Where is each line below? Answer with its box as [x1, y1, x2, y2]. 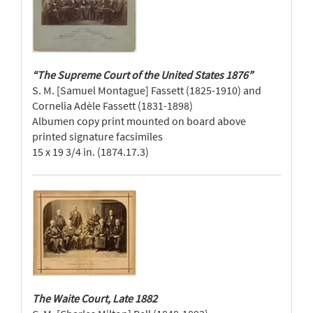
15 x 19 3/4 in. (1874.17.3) [32, 145, 149, 159]
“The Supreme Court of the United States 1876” [32, 68, 253, 82]
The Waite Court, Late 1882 [32, 291, 157, 305]
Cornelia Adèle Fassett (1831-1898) [32, 99, 193, 112]
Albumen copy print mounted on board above [32, 114, 246, 128]
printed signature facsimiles [32, 129, 163, 143]
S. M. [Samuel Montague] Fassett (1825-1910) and [32, 83, 261, 97]
